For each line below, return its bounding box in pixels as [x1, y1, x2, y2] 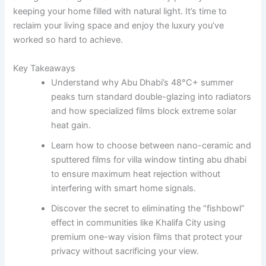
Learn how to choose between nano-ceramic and [51, 140, 252, 151]
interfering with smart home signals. [51, 182, 197, 194]
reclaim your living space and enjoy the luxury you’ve [13, 20, 224, 31]
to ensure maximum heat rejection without [51, 168, 221, 179]
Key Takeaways [13, 62, 76, 74]
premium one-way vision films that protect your [51, 231, 243, 242]
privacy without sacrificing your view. [51, 245, 199, 256]
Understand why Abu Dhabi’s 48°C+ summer [51, 77, 234, 88]
